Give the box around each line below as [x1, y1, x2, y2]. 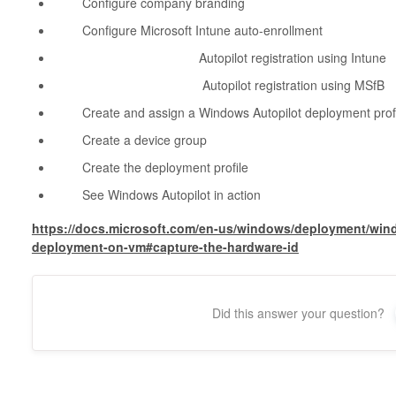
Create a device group [53, 131, 207, 149]
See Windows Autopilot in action [53, 186, 261, 204]
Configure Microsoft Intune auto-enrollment [53, 21, 323, 40]
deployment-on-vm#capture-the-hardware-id [31, 238, 299, 256]
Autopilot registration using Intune [53, 49, 386, 67]
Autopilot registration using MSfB [53, 76, 385, 95]
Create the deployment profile [53, 158, 248, 177]
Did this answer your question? [212, 304, 385, 323]
